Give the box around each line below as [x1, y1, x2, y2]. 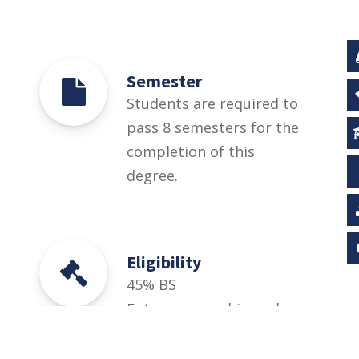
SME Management [127, 322, 251, 342]
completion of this [127, 141, 255, 161]
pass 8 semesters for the [127, 117, 299, 137]
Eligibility [127, 250, 201, 273]
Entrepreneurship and [127, 298, 280, 318]
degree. [127, 165, 178, 185]
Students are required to [127, 93, 298, 113]
